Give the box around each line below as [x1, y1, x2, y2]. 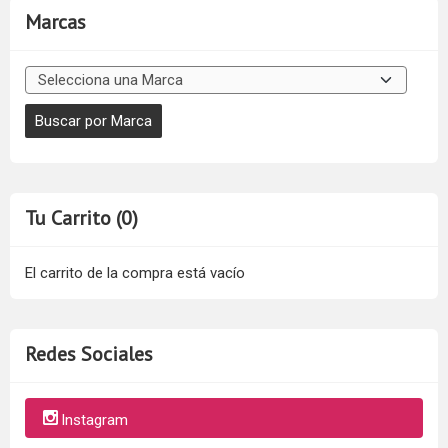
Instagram [61, 410, 128, 429]
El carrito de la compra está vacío [25, 264, 245, 283]
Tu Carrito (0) [25, 205, 138, 232]
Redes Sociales [25, 341, 153, 368]
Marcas [25, 9, 86, 36]
